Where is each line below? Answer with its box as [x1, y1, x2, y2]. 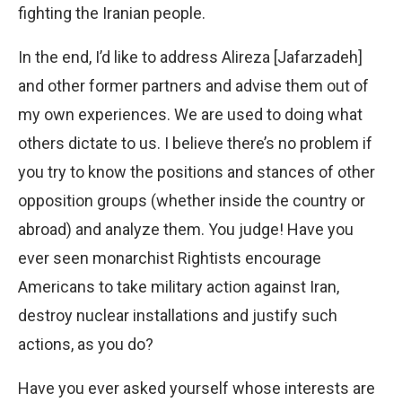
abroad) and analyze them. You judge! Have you [18, 219, 354, 239]
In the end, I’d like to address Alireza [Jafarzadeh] [18, 47, 363, 66]
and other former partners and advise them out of [18, 75, 369, 95]
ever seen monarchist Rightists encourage [18, 248, 321, 267]
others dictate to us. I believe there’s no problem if [18, 133, 372, 153]
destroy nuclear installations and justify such [18, 305, 337, 325]
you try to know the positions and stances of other [18, 162, 375, 181]
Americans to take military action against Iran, [18, 276, 339, 296]
